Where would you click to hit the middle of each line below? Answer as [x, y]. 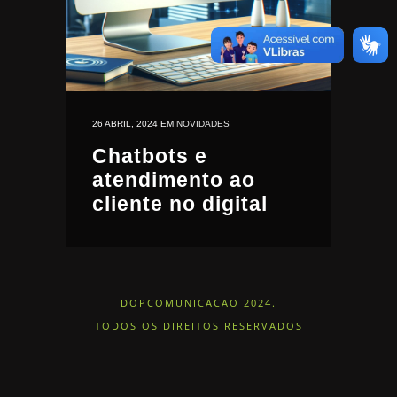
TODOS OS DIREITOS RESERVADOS [198, 326]
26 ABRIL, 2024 [125, 124]
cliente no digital [180, 204]
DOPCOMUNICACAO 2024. [198, 303]
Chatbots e [150, 156]
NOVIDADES [203, 124]
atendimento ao [174, 180]
